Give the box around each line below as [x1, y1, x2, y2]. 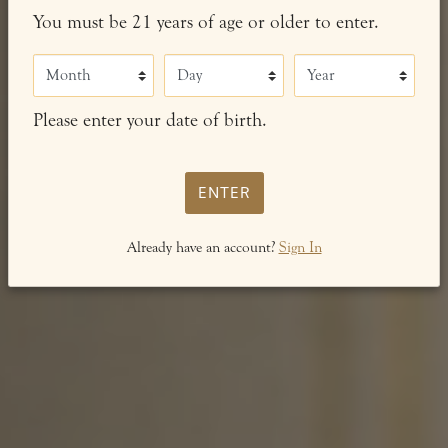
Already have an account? [126, 238, 279, 256]
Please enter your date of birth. [32, 108, 267, 131]
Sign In [278, 238, 322, 256]
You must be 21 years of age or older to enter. [32, 11, 379, 34]
